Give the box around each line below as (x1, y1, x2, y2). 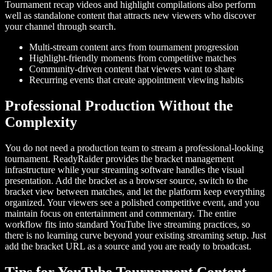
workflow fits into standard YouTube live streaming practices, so (5, 219, 250, 229)
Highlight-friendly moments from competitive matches (29, 53, 236, 64)
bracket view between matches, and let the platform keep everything (5, 186, 265, 197)
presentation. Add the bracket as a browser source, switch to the (5, 175, 248, 186)
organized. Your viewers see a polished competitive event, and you (5, 197, 259, 208)
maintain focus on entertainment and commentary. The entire (5, 208, 236, 219)
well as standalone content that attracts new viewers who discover (5, 10, 256, 21)
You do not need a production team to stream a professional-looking (5, 142, 263, 153)
